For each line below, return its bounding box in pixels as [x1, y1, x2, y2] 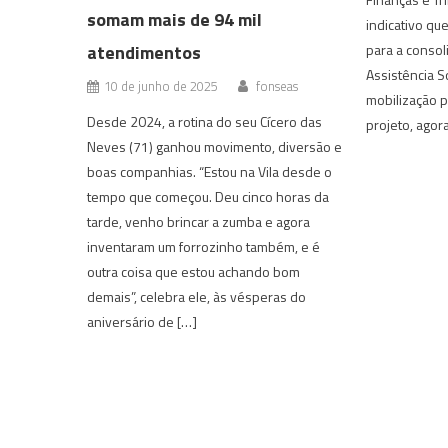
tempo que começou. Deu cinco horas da [87, 186, 330, 208]
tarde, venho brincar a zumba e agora [87, 211, 311, 233]
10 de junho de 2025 [104, 76, 219, 97]
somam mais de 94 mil [87, 6, 263, 34]
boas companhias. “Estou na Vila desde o [87, 161, 333, 183]
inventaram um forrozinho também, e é [87, 236, 321, 258]
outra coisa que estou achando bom [87, 261, 301, 283]
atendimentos [87, 39, 202, 67]
